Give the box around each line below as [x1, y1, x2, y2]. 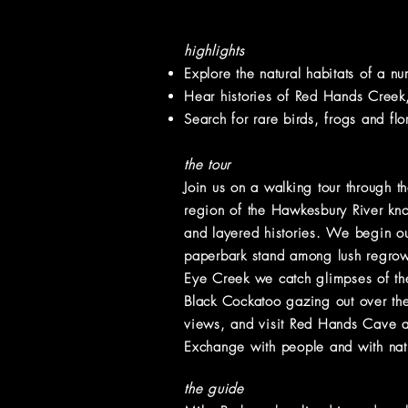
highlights [184, 42, 245, 60]
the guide [184, 380, 244, 398]
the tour [184, 156, 230, 174]
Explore [184, 65, 231, 83]
